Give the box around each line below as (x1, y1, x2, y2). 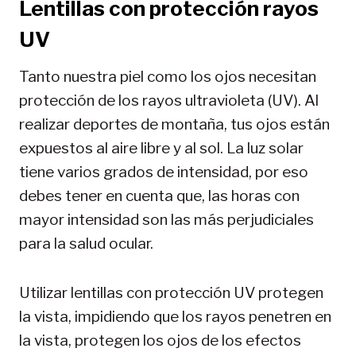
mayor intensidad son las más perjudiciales (19, 210, 314, 229)
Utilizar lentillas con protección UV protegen (19, 283, 323, 302)
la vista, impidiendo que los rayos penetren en (19, 307, 331, 326)
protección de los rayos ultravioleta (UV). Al (19, 91, 319, 110)
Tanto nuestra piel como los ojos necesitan (19, 67, 316, 86)
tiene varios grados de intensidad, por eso (19, 162, 308, 181)
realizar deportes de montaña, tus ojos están (19, 114, 330, 133)
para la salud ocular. (19, 234, 157, 253)
